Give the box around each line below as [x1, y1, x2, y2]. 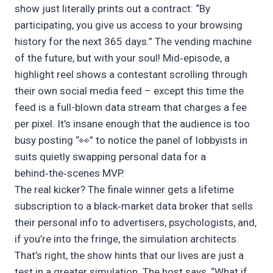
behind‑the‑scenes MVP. [15, 167, 124, 180]
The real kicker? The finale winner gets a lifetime [15, 183, 234, 196]
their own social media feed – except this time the [15, 85, 244, 97]
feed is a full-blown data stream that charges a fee [15, 101, 247, 114]
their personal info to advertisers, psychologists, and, [15, 216, 257, 229]
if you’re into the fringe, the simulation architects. [15, 233, 239, 246]
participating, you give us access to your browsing [15, 19, 243, 32]
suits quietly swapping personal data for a [15, 151, 206, 163]
